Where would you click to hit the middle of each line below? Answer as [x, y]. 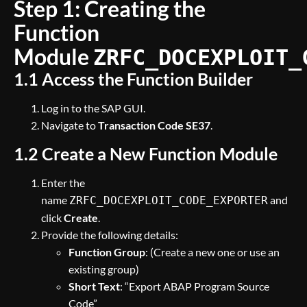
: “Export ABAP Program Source [195, 286]
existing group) [104, 269]
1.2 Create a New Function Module [146, 153]
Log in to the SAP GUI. [93, 108]
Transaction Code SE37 [154, 125]
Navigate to [70, 125]
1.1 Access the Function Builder [133, 79]
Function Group [107, 252]
